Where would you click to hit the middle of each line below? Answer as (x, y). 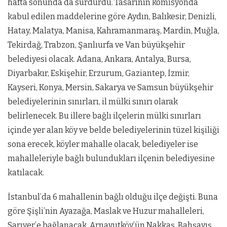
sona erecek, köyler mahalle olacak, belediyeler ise (103, 144)
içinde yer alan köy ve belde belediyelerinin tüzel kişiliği (113, 130)
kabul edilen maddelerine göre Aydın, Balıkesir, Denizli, (112, 16)
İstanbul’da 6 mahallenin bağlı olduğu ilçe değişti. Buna (113, 197)
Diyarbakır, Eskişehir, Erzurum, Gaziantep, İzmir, (99, 73)
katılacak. (26, 172)
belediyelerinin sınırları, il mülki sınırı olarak (93, 101)
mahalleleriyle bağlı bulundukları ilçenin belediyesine (111, 158)
